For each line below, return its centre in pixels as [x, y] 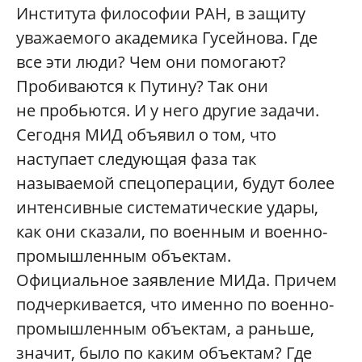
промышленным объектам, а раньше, [165, 328]
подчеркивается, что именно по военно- [175, 304]
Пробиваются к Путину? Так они [142, 86]
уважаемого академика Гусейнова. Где [167, 37]
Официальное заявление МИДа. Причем [177, 280]
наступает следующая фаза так [136, 158]
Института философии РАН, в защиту [161, 13]
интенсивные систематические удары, [167, 207]
